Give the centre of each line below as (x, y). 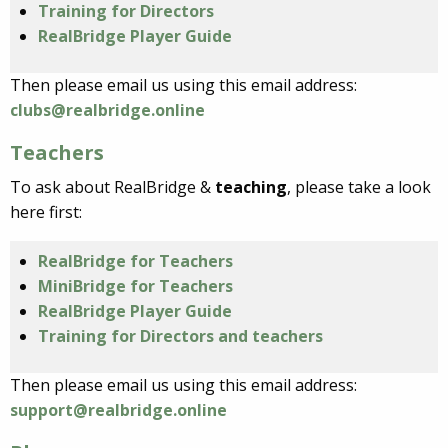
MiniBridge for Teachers (135, 286)
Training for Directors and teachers (180, 336)
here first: (46, 212)
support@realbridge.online (118, 410)
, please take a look (359, 187)
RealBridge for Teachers (135, 261)
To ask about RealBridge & (112, 187)
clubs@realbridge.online (107, 110)
